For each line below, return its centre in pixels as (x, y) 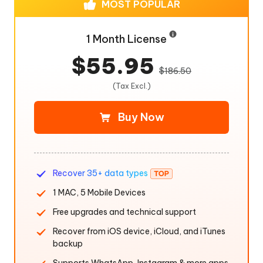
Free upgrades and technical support (124, 212)
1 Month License (128, 39)
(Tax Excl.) (131, 86)
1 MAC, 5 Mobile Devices (99, 193)
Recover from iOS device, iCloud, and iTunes (139, 231)
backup (68, 244)
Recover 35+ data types (100, 173)
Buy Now (141, 117)
